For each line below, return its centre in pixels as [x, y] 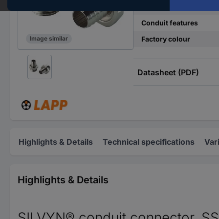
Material [155, 7]
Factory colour [165, 39]
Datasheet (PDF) [168, 72]
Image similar [49, 39]
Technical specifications [149, 142]
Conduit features [169, 23]
